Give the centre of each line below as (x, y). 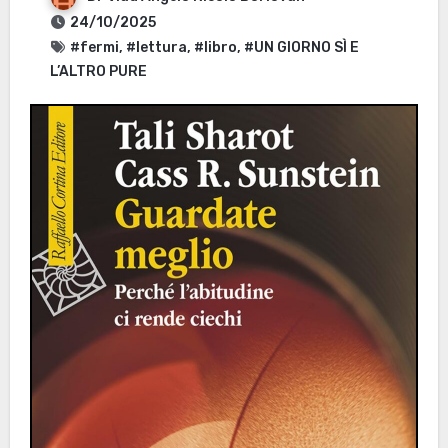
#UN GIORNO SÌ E (301, 48)
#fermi (94, 48)
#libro (215, 48)
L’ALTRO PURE (98, 72)
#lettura (156, 48)
